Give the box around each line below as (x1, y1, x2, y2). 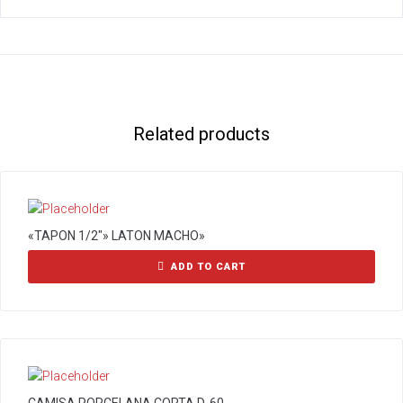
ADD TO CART (171, 261, 246, 273)
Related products (133, 123, 270, 145)
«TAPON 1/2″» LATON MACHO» (28, 228, 205, 243)
